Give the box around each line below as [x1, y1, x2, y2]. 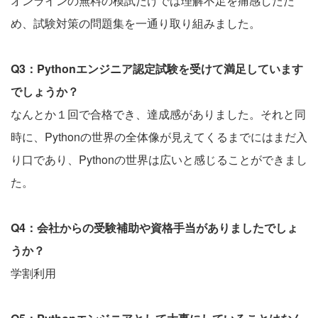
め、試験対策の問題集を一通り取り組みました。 [11, 14, 261, 31]
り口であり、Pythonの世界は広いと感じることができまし [11, 150, 307, 168]
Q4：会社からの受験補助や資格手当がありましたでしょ [11, 219, 298, 236]
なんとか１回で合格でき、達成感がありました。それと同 [11, 105, 306, 122]
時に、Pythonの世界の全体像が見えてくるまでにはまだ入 [11, 128, 307, 145]
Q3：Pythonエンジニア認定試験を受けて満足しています [11, 60, 303, 77]
